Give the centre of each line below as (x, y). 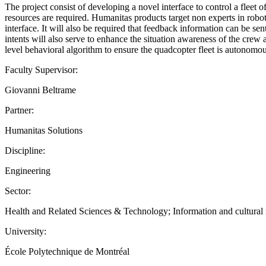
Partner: (19, 110)
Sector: (18, 191)
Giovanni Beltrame (40, 90)
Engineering (28, 170)
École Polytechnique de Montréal (67, 251)
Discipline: (25, 150)
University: (26, 231)
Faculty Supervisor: (41, 69)
